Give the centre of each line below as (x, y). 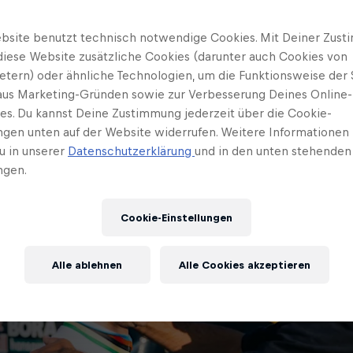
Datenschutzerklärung (131, 151)
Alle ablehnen (87, 265)
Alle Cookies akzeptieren (244, 265)
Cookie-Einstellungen (176, 217)
